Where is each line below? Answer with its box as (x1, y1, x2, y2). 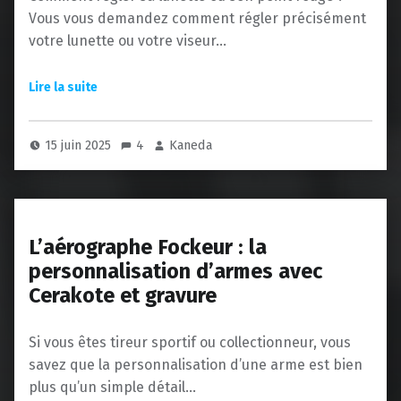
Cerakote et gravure (29, 282, 217, 308)
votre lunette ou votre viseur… (29, 31, 226, 49)
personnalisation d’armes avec (29, 258, 322, 284)
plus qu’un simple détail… (29, 378, 196, 396)
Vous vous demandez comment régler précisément (29, 9, 366, 27)
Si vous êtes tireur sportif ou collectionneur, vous (29, 333, 351, 351)
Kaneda (169, 136, 213, 153)
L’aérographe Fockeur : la (29, 234, 267, 260)
